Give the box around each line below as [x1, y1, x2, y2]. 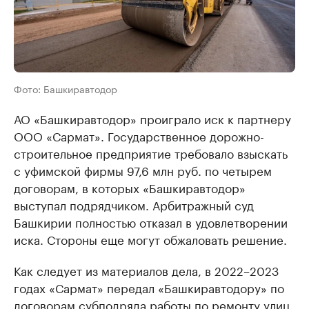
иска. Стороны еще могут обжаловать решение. [14, 230, 287, 248]
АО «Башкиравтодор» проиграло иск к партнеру [14, 109, 291, 128]
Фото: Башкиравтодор [14, 81, 117, 97]
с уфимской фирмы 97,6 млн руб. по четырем [14, 161, 272, 179]
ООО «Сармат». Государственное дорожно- [14, 126, 264, 145]
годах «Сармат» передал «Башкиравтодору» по [14, 278, 284, 297]
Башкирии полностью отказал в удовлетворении [14, 212, 288, 231]
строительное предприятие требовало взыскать [14, 143, 288, 162]
